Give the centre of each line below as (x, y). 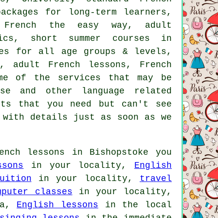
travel (156, 178)
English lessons (57, 205)
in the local (135, 205)
